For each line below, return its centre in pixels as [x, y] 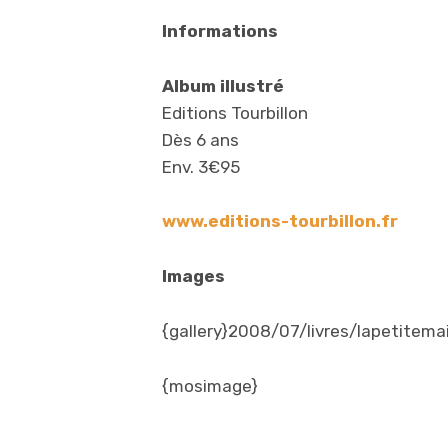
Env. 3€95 [201, 166]
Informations [220, 30]
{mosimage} [210, 385]
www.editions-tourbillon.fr [280, 220]
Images [193, 275]
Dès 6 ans [200, 139]
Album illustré [223, 85]
